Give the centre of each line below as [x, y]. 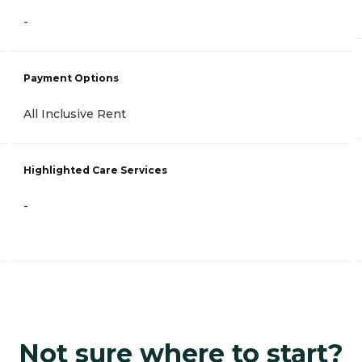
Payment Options [71, 78]
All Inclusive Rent [75, 114]
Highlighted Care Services [95, 170]
